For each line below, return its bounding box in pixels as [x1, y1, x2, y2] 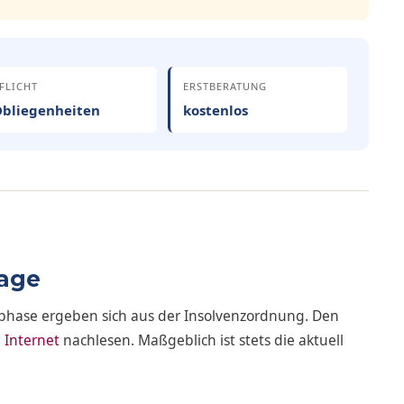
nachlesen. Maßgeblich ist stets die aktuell [60, 329, 344, 350]
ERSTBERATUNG [182, 79, 267, 93]
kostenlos [182, 101, 248, 119]
